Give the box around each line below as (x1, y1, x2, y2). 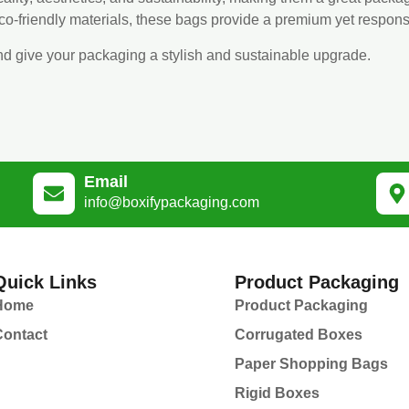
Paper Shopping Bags (235, 356, 389, 372)
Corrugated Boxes (235, 327, 363, 343)
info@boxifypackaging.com (84, 194, 259, 211)
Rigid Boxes (235, 385, 320, 402)
